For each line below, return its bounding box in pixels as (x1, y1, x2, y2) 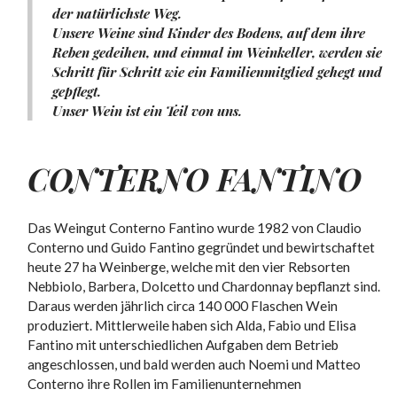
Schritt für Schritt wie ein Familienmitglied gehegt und (51, 61, 382, 81)
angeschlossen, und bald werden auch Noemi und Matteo (27, 356, 362, 373)
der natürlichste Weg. (51, 3, 182, 22)
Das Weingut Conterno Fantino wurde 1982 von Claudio (27, 220, 362, 237)
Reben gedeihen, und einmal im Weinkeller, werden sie (51, 42, 382, 61)
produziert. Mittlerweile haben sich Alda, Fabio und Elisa (27, 317, 357, 334)
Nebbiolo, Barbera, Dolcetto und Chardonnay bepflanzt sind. (27, 278, 381, 295)
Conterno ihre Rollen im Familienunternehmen (27, 376, 302, 393)
